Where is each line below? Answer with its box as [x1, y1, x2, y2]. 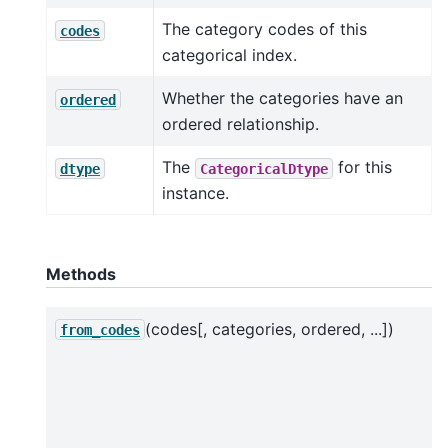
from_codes [60, 321, 140, 338]
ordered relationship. [162, 114, 319, 135]
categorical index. [162, 45, 297, 66]
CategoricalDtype [200, 160, 328, 177]
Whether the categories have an [162, 88, 403, 109]
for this [333, 157, 392, 178]
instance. [162, 183, 229, 204]
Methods [46, 264, 116, 285]
